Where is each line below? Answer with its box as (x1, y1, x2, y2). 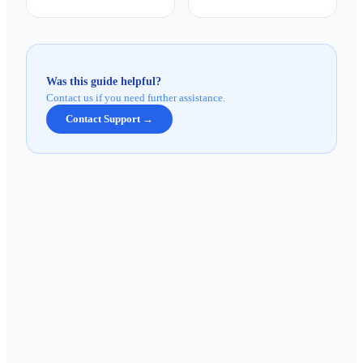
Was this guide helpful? (46, 75, 161, 88)
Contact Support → (66, 112, 153, 125)
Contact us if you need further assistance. (46, 91, 225, 104)
